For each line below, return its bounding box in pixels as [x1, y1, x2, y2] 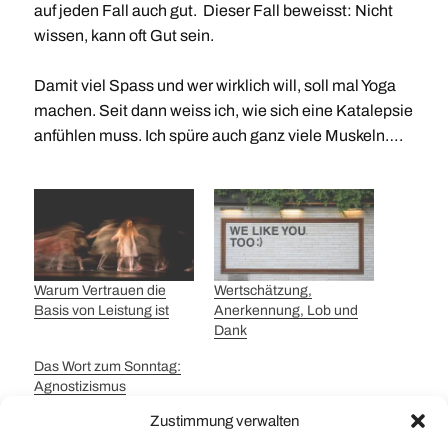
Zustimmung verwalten [149, 413, 299, 429]
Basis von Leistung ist [33, 302, 169, 318]
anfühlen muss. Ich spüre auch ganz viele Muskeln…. [33, 127, 403, 144]
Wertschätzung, [213, 282, 312, 298]
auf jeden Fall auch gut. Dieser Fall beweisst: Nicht [33, 2, 393, 19]
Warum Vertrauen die [33, 282, 166, 298]
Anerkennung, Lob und [213, 302, 358, 318]
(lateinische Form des [33, 418, 169, 434]
